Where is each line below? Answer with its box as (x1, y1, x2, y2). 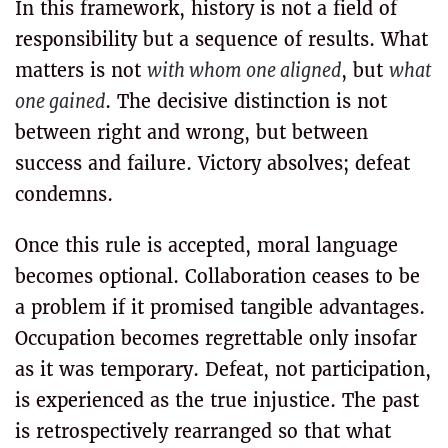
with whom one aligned (147, 59, 341, 82)
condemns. (15, 183, 113, 206)
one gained (15, 90, 105, 113)
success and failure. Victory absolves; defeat (15, 152, 410, 175)
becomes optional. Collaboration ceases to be (15, 265, 420, 288)
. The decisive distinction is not (105, 90, 387, 113)
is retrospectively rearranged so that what (15, 420, 391, 443)
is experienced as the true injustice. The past (15, 389, 419, 412)
